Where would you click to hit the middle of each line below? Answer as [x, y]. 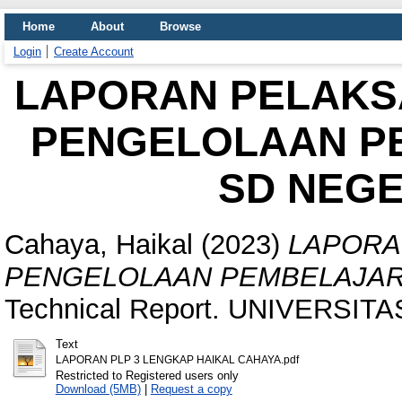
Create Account [94, 52]
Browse [180, 26]
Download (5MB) [98, 389]
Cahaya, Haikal [99, 244]
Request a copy [191, 389]
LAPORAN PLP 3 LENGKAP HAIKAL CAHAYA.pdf [177, 359]
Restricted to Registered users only [147, 375]
